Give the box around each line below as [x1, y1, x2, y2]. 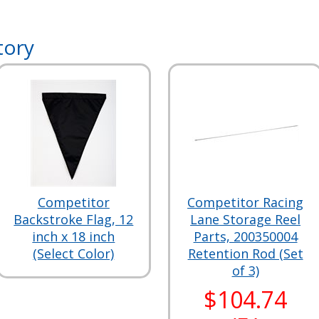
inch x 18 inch [32, 228, 115, 245]
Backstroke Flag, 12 [14, 211, 134, 228]
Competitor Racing [187, 194, 304, 211]
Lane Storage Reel [190, 211, 301, 228]
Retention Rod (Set [187, 245, 303, 262]
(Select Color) [33, 245, 115, 262]
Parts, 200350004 [193, 228, 298, 245]
